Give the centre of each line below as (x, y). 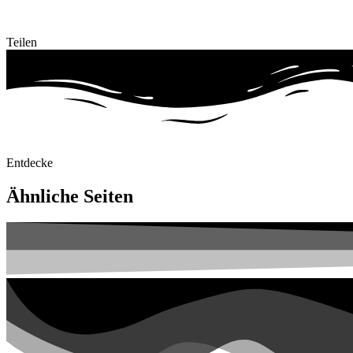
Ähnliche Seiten (70, 196)
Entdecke (30, 162)
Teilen (22, 43)
